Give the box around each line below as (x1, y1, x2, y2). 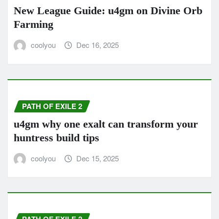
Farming (14, 18, 53, 31)
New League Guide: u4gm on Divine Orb (14, 4, 202, 17)
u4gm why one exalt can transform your (14, 117, 198, 130)
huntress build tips (14, 131, 99, 144)
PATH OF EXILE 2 (22, 100, 82, 111)
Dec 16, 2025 (76, 40, 119, 50)
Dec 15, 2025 (76, 153, 119, 163)
